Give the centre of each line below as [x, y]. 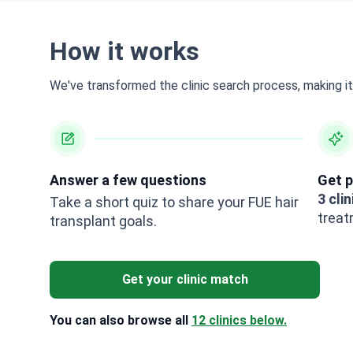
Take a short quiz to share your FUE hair [174, 202]
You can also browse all [121, 320]
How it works [124, 51]
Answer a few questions [128, 180]
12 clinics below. [239, 320]
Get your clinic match [185, 279]
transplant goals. [103, 221]
